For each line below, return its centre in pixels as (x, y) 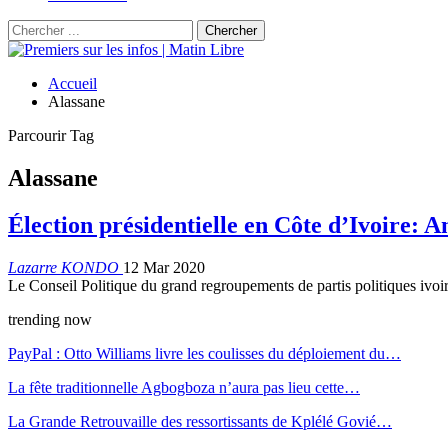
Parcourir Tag (51, 135)
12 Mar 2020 (164, 267)
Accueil (72, 83)
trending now (50, 319)
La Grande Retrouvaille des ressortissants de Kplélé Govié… (200, 421)
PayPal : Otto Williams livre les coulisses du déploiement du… (204, 353)
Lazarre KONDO (65, 267)
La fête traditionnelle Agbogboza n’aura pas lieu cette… (184, 387)
